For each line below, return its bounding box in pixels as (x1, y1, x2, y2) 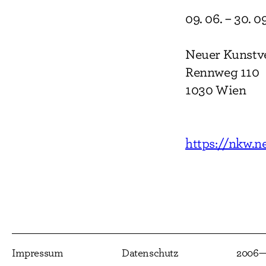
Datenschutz (122, 247, 178, 259)
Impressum (12, 247, 64, 259)
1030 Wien (185, 83, 246, 98)
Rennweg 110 (185, 65, 259, 80)
